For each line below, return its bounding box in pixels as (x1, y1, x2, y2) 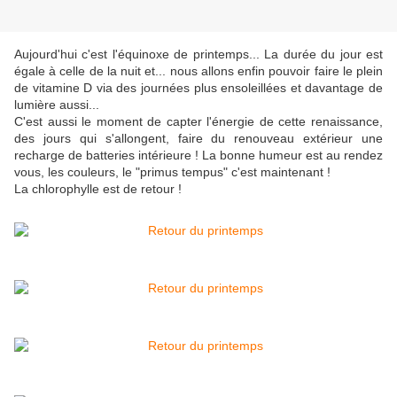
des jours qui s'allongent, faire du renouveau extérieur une (14, 131, 383, 146)
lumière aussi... (14, 97, 99, 113)
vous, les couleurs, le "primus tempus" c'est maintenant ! (14, 165, 331, 180)
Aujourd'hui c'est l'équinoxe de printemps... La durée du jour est (14, 47, 383, 62)
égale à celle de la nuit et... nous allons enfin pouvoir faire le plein (14, 64, 383, 79)
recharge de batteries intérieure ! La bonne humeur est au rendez (14, 148, 383, 163)
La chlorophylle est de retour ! (14, 182, 182, 197)
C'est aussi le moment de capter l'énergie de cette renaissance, (14, 114, 383, 129)
